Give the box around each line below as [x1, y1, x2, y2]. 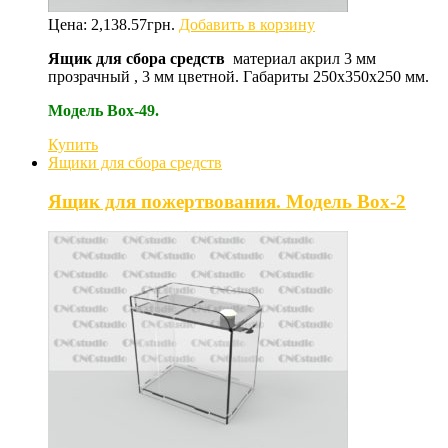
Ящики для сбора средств [48, 154, 222, 171]
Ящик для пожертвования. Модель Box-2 [48, 190, 406, 212]
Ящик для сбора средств [48, 50, 229, 67]
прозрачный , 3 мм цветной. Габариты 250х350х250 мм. [48, 68, 429, 85]
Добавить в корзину [179, 16, 315, 33]
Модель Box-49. [48, 102, 159, 119]
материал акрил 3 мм [229, 50, 376, 67]
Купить [48, 136, 98, 153]
